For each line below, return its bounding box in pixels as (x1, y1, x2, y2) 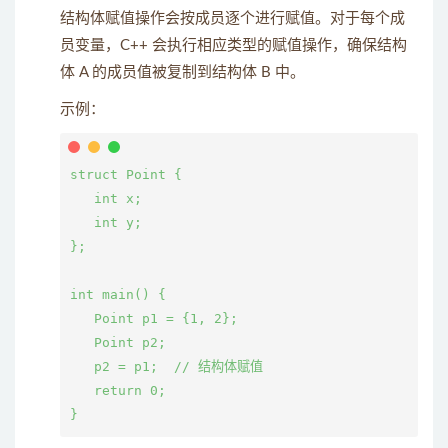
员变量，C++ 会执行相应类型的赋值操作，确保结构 (60, 38, 407, 53)
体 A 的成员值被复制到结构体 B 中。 (60, 65, 305, 80)
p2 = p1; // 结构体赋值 (70, 359, 263, 374)
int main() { (70, 287, 166, 302)
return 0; (70, 383, 166, 398)
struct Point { (70, 167, 182, 182)
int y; (70, 215, 142, 230)
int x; (70, 191, 142, 206)
